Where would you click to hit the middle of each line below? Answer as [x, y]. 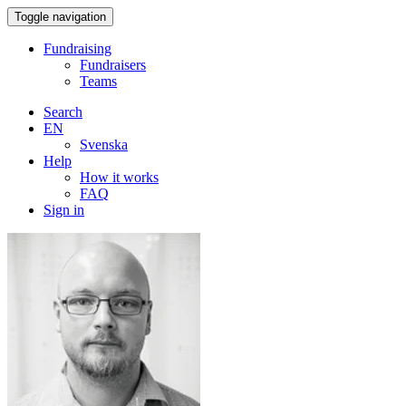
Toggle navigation [60, 17]
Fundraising [77, 48]
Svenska [104, 145]
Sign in [64, 210]
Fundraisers [113, 65]
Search [63, 112]
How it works [119, 177]
